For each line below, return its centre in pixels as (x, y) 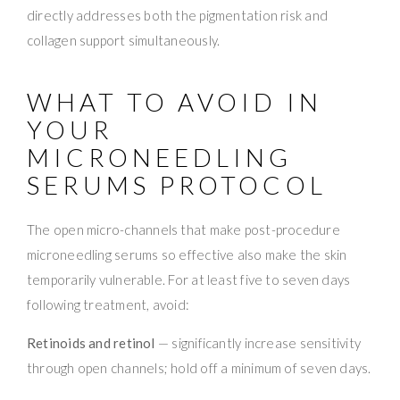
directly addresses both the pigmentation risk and (178, 15)
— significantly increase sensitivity (258, 342)
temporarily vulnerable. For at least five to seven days (189, 279)
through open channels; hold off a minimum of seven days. (199, 367)
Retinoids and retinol (91, 342)
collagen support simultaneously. (124, 40)
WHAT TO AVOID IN (175, 101)
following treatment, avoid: (108, 304)
